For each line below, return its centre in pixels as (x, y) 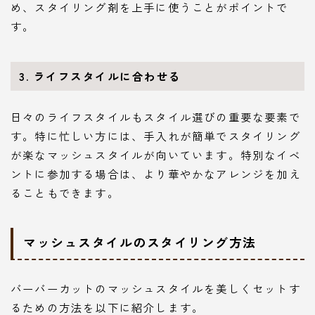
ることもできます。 (65, 193)
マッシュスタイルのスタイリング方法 (140, 242)
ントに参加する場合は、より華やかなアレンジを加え (156, 174)
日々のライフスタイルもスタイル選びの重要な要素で (156, 117)
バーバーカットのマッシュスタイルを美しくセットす (156, 289)
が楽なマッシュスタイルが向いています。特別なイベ (156, 155)
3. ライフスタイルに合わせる (100, 76)
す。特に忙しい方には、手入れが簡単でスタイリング (156, 136)
